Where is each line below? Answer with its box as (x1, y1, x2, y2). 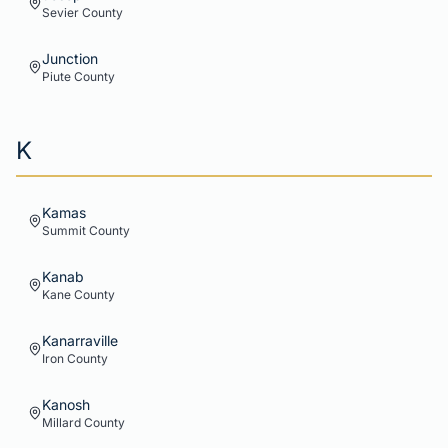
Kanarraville (42, 332, 118, 349)
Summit (42, 223, 86, 238)
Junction (42, 50, 98, 67)
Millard (42, 415, 81, 430)
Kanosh (42, 396, 90, 413)
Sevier (42, 5, 79, 20)
